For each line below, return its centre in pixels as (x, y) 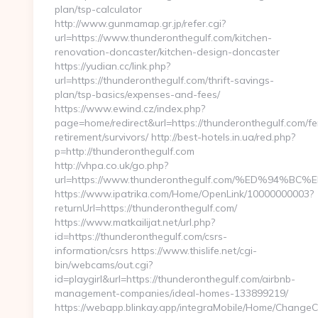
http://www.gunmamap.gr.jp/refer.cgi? (140, 23)
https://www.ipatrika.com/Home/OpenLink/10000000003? (184, 194)
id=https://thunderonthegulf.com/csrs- (141, 236)
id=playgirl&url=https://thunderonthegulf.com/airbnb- (175, 279)
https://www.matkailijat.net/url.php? (135, 222)
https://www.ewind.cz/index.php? (130, 109)
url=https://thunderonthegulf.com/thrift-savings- (164, 80)
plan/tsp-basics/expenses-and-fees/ (137, 94)
